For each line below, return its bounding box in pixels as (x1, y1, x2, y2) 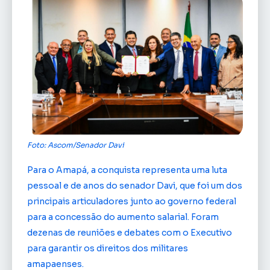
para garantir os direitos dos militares (27, 243, 188, 254)
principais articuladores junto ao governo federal (27, 196, 236, 207)
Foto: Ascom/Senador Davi (27, 140, 124, 150)
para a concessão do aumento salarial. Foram (27, 212, 219, 223)
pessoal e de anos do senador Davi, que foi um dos (27, 180, 242, 192)
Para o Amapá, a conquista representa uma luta (27, 165, 227, 176)
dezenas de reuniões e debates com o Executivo (27, 227, 232, 239)
